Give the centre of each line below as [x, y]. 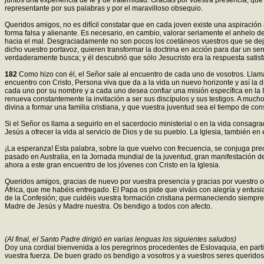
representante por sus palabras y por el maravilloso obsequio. [104, 9]
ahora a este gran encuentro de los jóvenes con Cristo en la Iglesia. [113, 165]
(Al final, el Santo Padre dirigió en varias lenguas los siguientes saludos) [121, 240]
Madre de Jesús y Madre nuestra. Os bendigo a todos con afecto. [108, 207]
